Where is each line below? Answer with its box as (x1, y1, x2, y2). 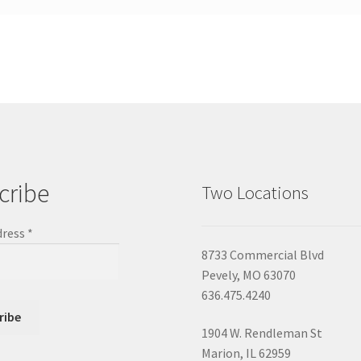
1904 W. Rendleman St (201, 325, 323, 342)
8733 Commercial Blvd (201, 246, 325, 263)
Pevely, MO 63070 (201, 266, 297, 283)
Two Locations (201, 181, 309, 205)
